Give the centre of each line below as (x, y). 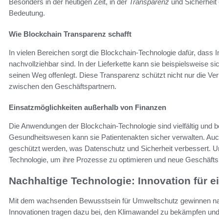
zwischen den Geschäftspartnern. (63, 87)
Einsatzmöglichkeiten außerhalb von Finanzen (88, 108)
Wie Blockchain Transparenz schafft (70, 34)
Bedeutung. (27, 13)
